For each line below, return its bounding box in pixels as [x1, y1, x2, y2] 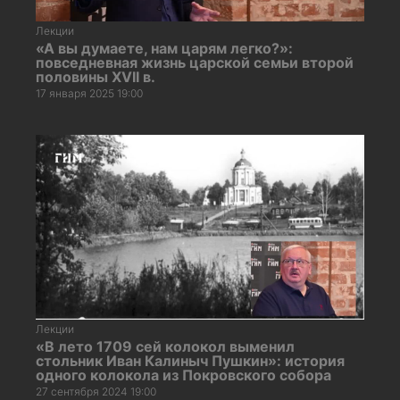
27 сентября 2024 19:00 [36, 384, 156, 398]
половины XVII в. [36, 67, 155, 86]
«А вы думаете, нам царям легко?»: [36, 38, 293, 57]
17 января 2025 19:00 [36, 86, 143, 100]
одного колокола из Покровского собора [36, 365, 331, 384]
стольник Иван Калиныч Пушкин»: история [36, 351, 345, 370]
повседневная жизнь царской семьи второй [36, 53, 354, 71]
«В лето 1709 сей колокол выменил [36, 337, 295, 355]
